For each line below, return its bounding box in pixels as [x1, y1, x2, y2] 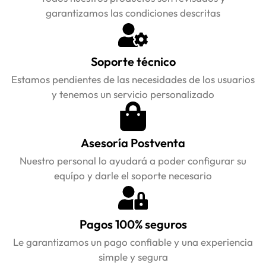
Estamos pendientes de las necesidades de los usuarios [11, 73, 255, 86]
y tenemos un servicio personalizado [52, 88, 214, 101]
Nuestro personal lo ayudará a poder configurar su [20, 154, 246, 167]
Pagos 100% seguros [79, 217, 187, 232]
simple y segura [98, 251, 168, 264]
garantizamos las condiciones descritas [46, 7, 220, 20]
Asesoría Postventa [81, 135, 185, 151]
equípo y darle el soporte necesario [54, 169, 212, 182]
